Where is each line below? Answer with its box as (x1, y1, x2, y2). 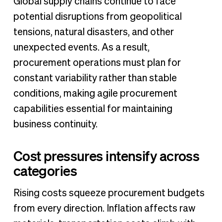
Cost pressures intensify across (13, 147, 200, 164)
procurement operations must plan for (13, 58, 181, 68)
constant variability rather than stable (13, 73, 177, 84)
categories (13, 162, 77, 179)
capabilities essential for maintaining (13, 104, 172, 114)
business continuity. (13, 119, 98, 130)
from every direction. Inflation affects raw (13, 203, 195, 214)
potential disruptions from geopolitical (13, 12, 182, 22)
